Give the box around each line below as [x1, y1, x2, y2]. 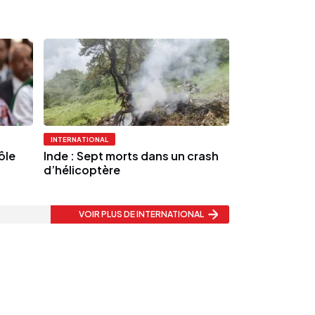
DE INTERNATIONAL [124, 209, 204, 220]
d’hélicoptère [44, 162, 121, 178]
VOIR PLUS [79, 209, 124, 220]
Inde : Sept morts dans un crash [44, 148, 219, 164]
